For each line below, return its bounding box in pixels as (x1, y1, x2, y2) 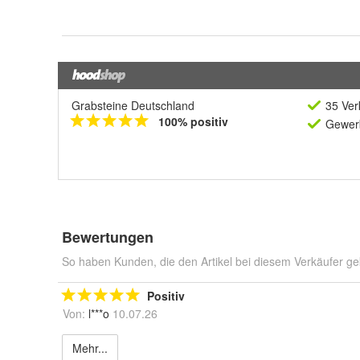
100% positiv (158, 113, 228, 129)
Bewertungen (62, 227, 153, 247)
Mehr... (72, 340, 108, 356)
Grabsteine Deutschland (72, 97, 194, 113)
